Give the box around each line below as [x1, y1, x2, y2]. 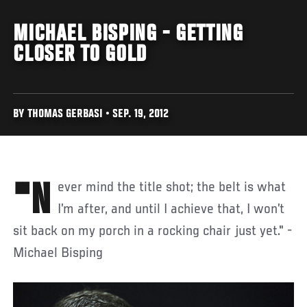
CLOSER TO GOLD [13, 42, 147, 68]
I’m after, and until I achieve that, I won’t [58, 201, 285, 217]
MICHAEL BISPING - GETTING [13, 22, 243, 47]
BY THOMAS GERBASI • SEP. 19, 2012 [13, 108, 169, 121]
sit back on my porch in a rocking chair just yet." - [13, 223, 293, 239]
